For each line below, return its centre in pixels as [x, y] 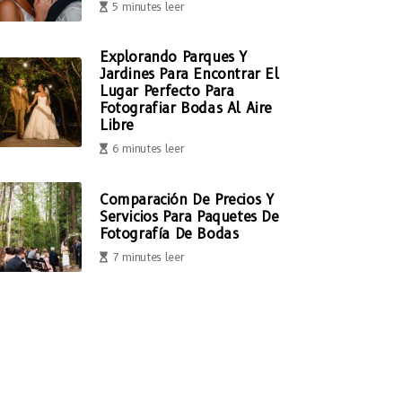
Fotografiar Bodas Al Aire [186, 108]
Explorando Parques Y [174, 57]
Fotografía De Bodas [169, 233]
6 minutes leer [148, 149]
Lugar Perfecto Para [167, 91]
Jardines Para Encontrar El [189, 74]
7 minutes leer [148, 257]
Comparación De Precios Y [187, 199]
